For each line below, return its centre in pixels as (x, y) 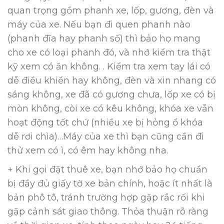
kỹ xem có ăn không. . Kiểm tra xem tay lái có (109, 66)
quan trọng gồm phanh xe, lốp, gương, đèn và (111, 10)
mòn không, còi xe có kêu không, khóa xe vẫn (110, 108)
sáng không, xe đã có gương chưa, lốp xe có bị (111, 94)
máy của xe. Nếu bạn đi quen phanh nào (99, 24)
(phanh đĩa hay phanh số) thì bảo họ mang (104, 38)
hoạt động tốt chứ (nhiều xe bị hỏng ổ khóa (105, 122)
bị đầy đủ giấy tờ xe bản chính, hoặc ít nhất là (110, 183)
